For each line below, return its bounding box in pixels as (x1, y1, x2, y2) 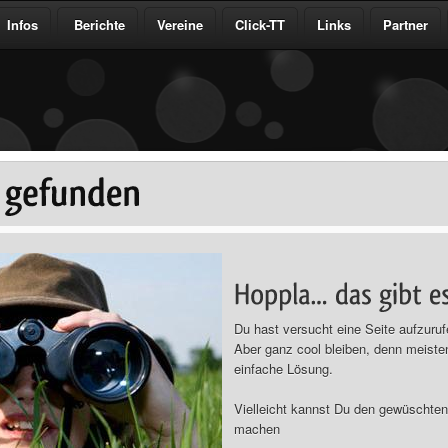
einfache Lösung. (234, 358, 333, 378)
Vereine (157, 15, 203, 34)
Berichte (70, 15, 125, 34)
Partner (383, 15, 428, 34)
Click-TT (235, 15, 285, 34)
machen (234, 418, 280, 438)
